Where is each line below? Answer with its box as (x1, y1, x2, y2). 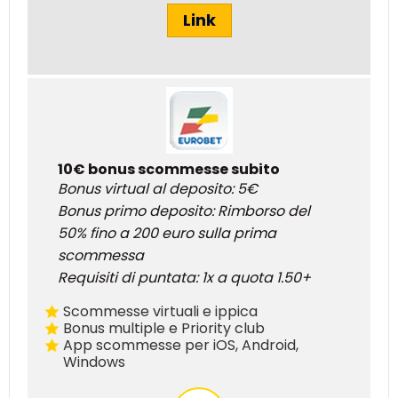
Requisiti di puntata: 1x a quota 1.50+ (58, 267, 311, 289)
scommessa (58, 245, 144, 267)
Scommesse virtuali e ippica (63, 301, 259, 322)
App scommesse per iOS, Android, (63, 335, 299, 356)
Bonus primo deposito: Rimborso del (58, 201, 310, 222)
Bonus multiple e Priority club (63, 318, 266, 339)
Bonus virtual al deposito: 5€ (58, 179, 258, 200)
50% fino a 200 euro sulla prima (58, 223, 276, 244)
